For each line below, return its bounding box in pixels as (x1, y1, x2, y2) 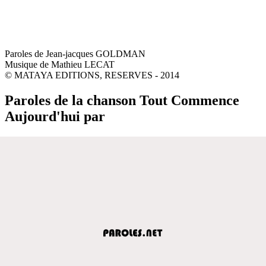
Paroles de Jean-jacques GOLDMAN (5, 48, 145, 59)
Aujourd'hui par (5, 108, 105, 124)
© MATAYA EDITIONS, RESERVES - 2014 (5, 69, 179, 80)
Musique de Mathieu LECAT (5, 59, 115, 69)
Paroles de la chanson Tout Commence (5, 92, 239, 108)
